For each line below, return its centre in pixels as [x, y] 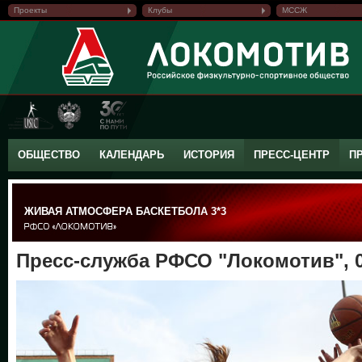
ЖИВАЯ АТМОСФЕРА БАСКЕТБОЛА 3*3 [125, 211]
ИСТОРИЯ [209, 155]
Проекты [30, 10]
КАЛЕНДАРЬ [132, 155]
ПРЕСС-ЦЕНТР [292, 155]
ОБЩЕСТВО [49, 155]
